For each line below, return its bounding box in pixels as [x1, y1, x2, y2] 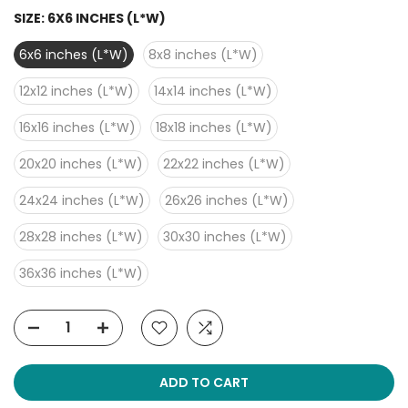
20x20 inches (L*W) [19, 154, 143, 173]
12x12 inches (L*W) [19, 81, 134, 100]
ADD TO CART [159, 372, 249, 392]
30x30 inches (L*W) [163, 227, 287, 246]
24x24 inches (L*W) [19, 190, 145, 209]
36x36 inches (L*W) [19, 263, 143, 282]
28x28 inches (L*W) [19, 227, 143, 246]
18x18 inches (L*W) [156, 117, 272, 137]
